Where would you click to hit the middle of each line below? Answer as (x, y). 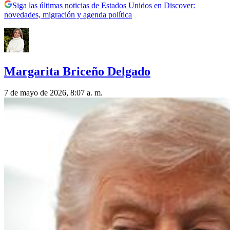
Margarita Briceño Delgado (77, 71)
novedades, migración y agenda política (68, 14)
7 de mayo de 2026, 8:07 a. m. (53, 93)
